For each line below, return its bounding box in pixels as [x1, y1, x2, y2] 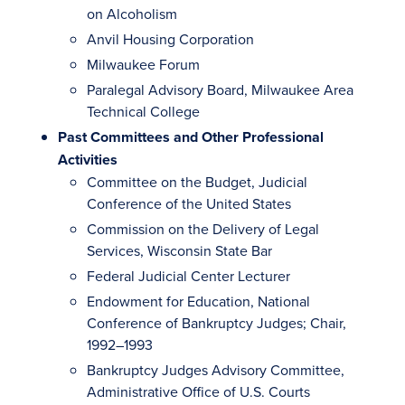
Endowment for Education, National [87, 291, 310, 311]
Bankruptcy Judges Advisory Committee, [87, 360, 344, 380]
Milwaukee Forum [87, 54, 200, 74]
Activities [58, 149, 118, 170]
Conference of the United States [87, 193, 291, 213]
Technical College [87, 101, 200, 121]
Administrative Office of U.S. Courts [87, 381, 310, 401]
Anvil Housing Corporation [87, 29, 254, 49]
